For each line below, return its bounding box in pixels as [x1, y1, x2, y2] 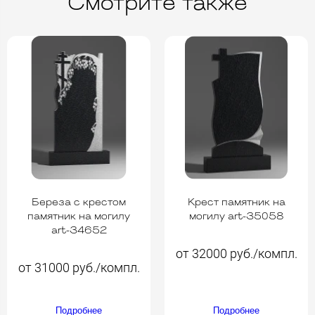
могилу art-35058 [189, 212, 283, 223]
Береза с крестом [32, 198, 126, 209]
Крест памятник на [187, 198, 285, 209]
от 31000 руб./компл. [18, 260, 140, 276]
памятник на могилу [27, 212, 130, 223]
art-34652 [51, 226, 107, 237]
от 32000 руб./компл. [175, 246, 297, 262]
